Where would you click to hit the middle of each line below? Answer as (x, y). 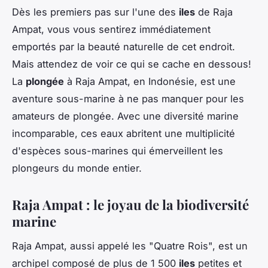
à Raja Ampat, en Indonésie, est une (150, 81)
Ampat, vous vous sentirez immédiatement (111, 29)
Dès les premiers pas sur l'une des (95, 12)
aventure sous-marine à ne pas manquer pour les (128, 98)
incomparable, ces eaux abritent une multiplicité (124, 133)
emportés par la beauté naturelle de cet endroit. (124, 46)
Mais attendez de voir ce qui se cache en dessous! (132, 64)
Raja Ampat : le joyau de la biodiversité (130, 204)
